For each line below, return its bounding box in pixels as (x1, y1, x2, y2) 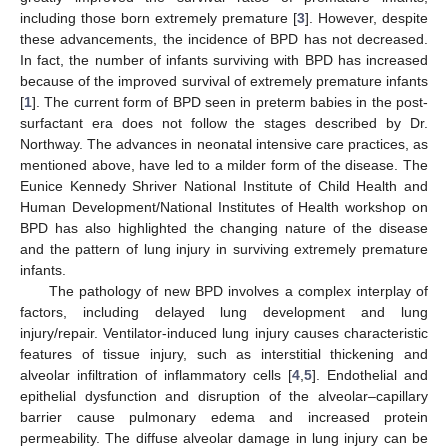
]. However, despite (305, 10, 428, 27)
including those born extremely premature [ (20, 10, 297, 27)
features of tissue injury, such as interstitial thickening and (20, 346, 428, 363)
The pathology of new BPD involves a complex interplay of (48, 283, 428, 300)
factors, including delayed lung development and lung (20, 304, 428, 321)
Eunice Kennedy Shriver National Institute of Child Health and (20, 178, 428, 195)
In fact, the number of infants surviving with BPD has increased (20, 52, 428, 69)
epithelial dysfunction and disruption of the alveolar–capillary (20, 388, 428, 405)
